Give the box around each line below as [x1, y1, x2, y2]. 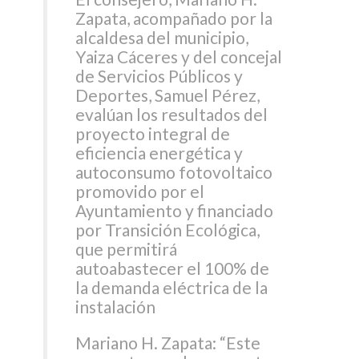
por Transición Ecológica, [75, 219, 260, 240]
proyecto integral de [75, 123, 231, 143]
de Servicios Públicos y [75, 65, 244, 86]
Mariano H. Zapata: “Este [75, 332, 261, 353]
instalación [75, 296, 156, 317]
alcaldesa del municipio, [75, 26, 249, 47]
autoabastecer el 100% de [75, 257, 270, 278]
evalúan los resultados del [75, 103, 268, 124]
